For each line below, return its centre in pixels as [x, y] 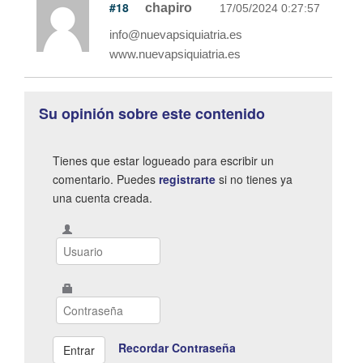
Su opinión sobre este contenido [152, 113]
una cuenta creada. [102, 197]
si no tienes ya [254, 179]
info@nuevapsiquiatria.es [176, 34]
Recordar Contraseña [177, 348]
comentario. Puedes [106, 179]
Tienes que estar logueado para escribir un [163, 160]
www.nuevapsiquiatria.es [175, 53]
